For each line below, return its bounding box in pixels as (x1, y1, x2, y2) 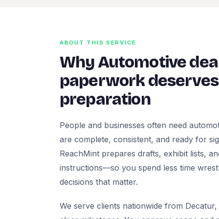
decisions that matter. (60, 177, 138, 187)
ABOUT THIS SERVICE (60, 39, 137, 46)
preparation (60, 89, 151, 109)
